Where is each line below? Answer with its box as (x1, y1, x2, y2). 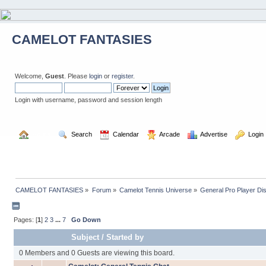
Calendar (109, 130, 140, 138)
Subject (71, 233, 100, 242)
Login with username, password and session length (15, 96, 162, 103)
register (112, 72, 133, 80)
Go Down (71, 216, 101, 224)
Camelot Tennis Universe (119, 186, 192, 194)
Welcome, (15, 72, 45, 80)
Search (68, 130, 93, 138)
